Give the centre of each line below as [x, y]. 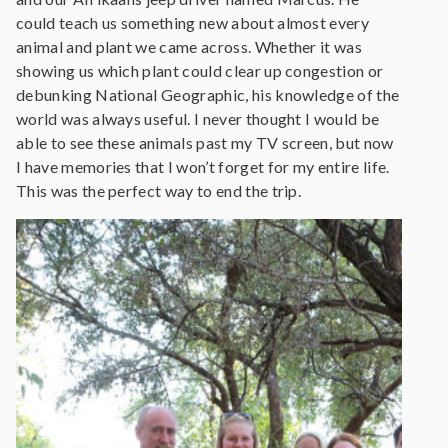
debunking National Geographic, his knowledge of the [208, 94]
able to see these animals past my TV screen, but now [205, 142]
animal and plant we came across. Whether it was [189, 46]
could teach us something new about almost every [193, 22]
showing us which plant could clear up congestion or [200, 70]
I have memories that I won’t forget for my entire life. [203, 166]
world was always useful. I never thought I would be [198, 118]
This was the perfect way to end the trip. [159, 190]
